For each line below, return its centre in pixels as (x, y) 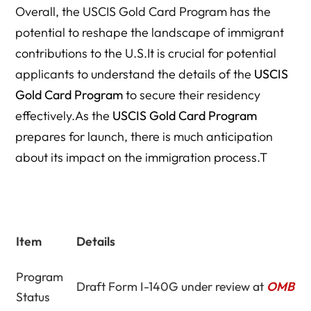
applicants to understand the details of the (135, 74)
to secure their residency (192, 95)
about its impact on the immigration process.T (142, 158)
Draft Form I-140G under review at (172, 287)
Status (33, 297)
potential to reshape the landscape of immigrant (150, 33)
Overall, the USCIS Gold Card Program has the (143, 12)
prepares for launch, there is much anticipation (144, 137)
